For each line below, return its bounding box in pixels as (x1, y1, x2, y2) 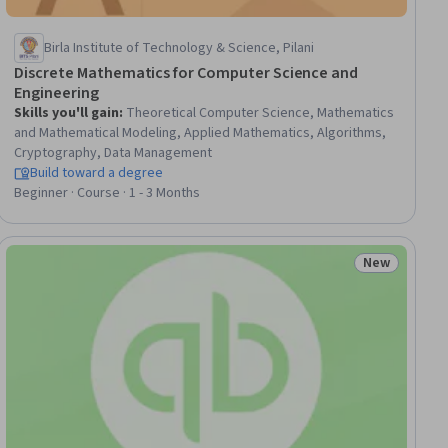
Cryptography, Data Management (14, 143, 213, 164)
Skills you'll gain (14, 103, 120, 124)
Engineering (14, 82, 99, 105)
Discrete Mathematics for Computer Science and (14, 62, 359, 85)
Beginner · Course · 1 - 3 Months (14, 183, 201, 204)
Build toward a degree (30, 163, 164, 184)
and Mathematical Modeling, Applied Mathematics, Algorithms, (14, 123, 387, 144)
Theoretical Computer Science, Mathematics (126, 103, 395, 124)
